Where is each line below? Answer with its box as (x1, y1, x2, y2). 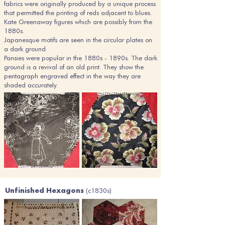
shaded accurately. (4, 81, 58, 89)
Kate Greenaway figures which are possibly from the (4, 18, 152, 26)
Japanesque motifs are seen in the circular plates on (4, 36, 152, 44)
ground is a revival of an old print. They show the (4, 63, 144, 71)
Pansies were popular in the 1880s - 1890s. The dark (4, 54, 157, 62)
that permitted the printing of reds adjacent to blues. (4, 9, 152, 17)
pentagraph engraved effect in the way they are (4, 72, 141, 80)
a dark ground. (4, 45, 47, 53)
